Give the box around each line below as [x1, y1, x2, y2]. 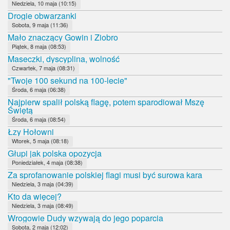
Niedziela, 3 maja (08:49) [12, 201, 73, 209]
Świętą [8, 104, 33, 116]
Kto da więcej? [8, 190, 62, 202]
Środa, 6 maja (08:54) [12, 114, 66, 123]
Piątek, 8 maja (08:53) [12, 42, 66, 50]
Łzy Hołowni [8, 125, 54, 138]
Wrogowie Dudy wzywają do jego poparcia [8, 212, 163, 224]
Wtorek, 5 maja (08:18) [12, 136, 69, 145]
